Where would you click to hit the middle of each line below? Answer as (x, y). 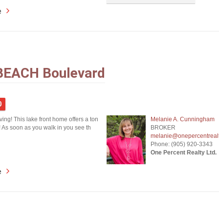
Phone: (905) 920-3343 (181, 144)
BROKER (163, 128)
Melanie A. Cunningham (182, 119)
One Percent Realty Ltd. (183, 153)
